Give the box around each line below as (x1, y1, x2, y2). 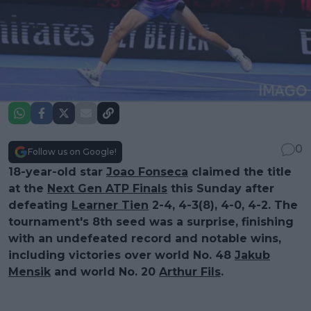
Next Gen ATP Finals (47, 181, 167, 195)
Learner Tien (72, 198, 149, 212)
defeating (8, 198, 72, 212)
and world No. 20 (51, 264, 159, 278)
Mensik (8, 264, 51, 278)
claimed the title (188, 165, 292, 178)
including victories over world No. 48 (8, 248, 235, 262)
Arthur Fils (159, 264, 221, 278)
